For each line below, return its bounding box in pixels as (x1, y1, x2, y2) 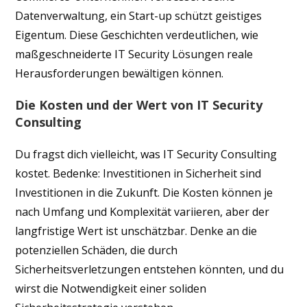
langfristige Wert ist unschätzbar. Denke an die (15, 223, 258, 238)
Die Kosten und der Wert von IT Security (15, 96, 263, 113)
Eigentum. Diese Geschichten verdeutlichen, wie (15, 27, 259, 42)
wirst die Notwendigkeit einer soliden (15, 280, 207, 296)
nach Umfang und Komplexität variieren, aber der (15, 204, 270, 219)
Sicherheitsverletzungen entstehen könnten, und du (15, 261, 284, 277)
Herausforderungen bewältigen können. (15, 65, 224, 81)
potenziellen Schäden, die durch (15, 242, 178, 258)
